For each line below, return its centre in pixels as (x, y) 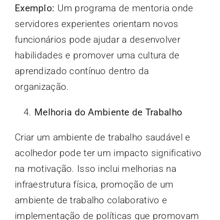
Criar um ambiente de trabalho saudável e (102, 137)
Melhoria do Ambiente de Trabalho (108, 112)
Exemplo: (35, 8)
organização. (42, 86)
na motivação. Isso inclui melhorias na (95, 168)
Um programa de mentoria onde (124, 8)
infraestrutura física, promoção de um (94, 184)
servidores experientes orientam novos (96, 24)
